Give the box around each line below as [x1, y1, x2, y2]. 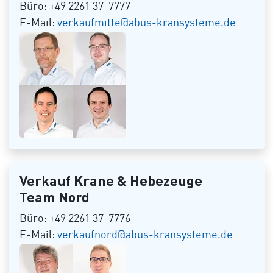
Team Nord [19, 188, 90, 205]
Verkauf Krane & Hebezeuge [19, 172, 202, 189]
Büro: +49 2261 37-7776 [19, 213, 130, 224]
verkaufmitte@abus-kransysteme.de [57, 18, 236, 29]
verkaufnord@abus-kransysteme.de [57, 230, 233, 241]
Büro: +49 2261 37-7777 [19, 1, 130, 12]
